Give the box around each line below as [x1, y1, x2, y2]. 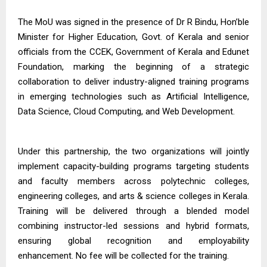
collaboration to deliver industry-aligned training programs [18, 76, 249, 87]
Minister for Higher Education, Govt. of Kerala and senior [18, 32, 249, 42]
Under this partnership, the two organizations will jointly [18, 146, 249, 157]
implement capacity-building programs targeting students [18, 161, 249, 172]
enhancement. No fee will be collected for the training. [18, 250, 229, 261]
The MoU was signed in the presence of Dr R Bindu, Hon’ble [18, 17, 249, 27]
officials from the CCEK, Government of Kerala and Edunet [18, 46, 249, 57]
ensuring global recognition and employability [18, 235, 249, 246]
